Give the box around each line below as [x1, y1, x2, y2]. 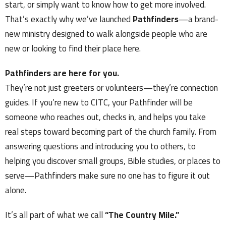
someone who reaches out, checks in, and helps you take [5, 109, 206, 126]
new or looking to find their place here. [5, 40, 141, 57]
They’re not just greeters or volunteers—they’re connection [5, 80, 218, 96]
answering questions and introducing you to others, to [5, 138, 196, 155]
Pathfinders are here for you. [5, 65, 119, 82]
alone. [5, 182, 26, 199]
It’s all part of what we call [5, 207, 105, 223]
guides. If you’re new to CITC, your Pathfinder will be [5, 94, 193, 111]
